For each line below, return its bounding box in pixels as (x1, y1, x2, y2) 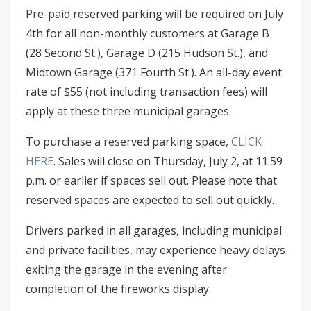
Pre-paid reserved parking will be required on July (26, 6, 283, 22)
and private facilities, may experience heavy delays (26, 242, 285, 258)
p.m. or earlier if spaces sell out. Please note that (26, 173, 277, 188)
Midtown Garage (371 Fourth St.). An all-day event (26, 65, 282, 80)
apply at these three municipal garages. (26, 103, 237, 119)
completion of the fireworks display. (26, 281, 211, 296)
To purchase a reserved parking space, (26, 134, 231, 149)
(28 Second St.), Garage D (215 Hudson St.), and (26, 45, 268, 60)
